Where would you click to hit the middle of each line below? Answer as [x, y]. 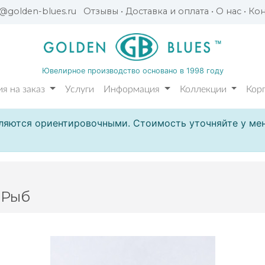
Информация [133, 90]
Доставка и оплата [167, 11]
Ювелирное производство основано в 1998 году [132, 70]
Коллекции [204, 90]
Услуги [80, 90]
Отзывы [101, 11]
